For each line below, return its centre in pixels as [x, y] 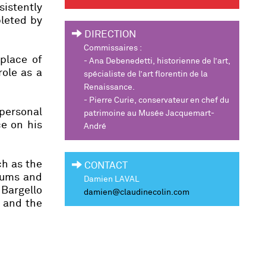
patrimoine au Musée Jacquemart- [149, 113]
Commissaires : [113, 48]
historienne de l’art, [193, 61]
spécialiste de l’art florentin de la [145, 74]
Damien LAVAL [112, 179]
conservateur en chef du [183, 100]
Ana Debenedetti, [123, 61]
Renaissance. [109, 87]
